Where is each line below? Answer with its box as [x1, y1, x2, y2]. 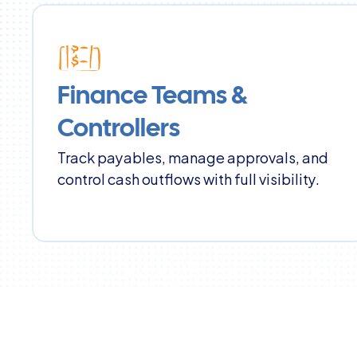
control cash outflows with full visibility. [57, 167, 320, 190]
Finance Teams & [57, 85, 247, 108]
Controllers [57, 118, 180, 141]
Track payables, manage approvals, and [57, 145, 328, 168]
